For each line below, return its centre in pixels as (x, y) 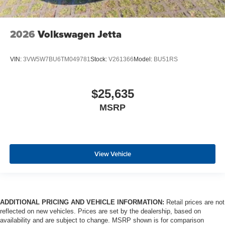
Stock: (99, 59)
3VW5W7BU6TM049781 (57, 59)
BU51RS (166, 59)
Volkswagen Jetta (80, 34)
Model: (144, 59)
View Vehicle (113, 154)
